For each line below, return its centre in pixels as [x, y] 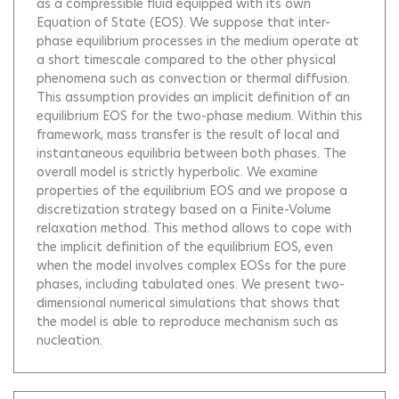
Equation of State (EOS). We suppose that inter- [183, 22]
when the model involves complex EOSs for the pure [191, 265]
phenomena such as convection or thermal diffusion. [193, 78]
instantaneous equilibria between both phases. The [191, 153]
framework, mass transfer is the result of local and [188, 134]
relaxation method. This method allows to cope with [194, 228]
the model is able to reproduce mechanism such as [187, 321]
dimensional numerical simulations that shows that [188, 302]
